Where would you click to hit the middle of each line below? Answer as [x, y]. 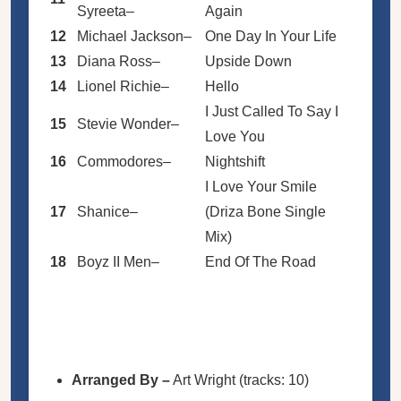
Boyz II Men [114, 261]
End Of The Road [260, 261]
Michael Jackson [130, 36]
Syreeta [102, 11]
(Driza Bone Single [265, 211]
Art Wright [204, 380]
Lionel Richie [119, 86]
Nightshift [235, 161]
